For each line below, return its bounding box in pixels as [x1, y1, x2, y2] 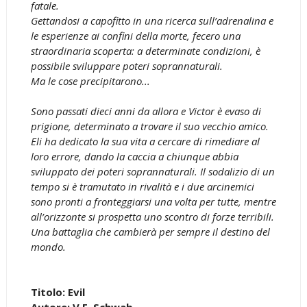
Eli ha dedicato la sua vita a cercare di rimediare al [30, 134, 260, 148]
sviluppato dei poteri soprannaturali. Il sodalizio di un [30, 164, 275, 178]
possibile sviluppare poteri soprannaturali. [30, 58, 225, 73]
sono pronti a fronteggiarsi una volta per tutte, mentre [30, 194, 276, 208]
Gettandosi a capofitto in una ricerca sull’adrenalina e [30, 13, 273, 27]
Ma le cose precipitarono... [30, 73, 153, 88]
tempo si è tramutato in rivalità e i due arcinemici [30, 179, 254, 193]
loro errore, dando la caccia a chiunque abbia [30, 149, 238, 163]
